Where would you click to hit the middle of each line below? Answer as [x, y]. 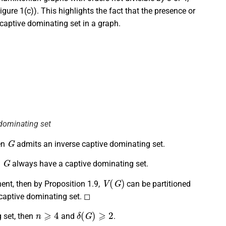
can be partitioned [158, 184]
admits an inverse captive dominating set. [90, 144]
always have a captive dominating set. [79, 164]
